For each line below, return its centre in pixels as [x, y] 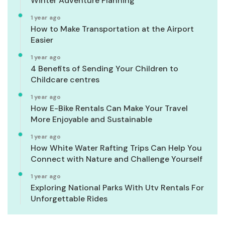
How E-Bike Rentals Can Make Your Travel [109, 108]
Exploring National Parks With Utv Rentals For [117, 188]
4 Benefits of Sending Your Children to [104, 69]
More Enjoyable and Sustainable [91, 120]
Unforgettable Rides [69, 199]
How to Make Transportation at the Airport [112, 29]
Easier [42, 40]
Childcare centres [65, 80]
